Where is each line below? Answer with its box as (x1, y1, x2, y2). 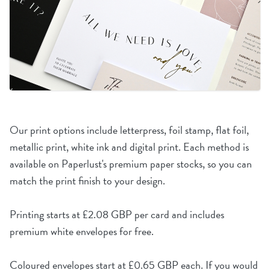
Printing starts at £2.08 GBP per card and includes (10, 206, 224, 222)
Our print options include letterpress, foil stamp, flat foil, (10, 122, 249, 138)
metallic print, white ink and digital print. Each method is (10, 139, 249, 155)
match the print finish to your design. (10, 172, 165, 189)
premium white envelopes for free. (10, 223, 154, 239)
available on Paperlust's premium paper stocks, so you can (10, 155, 252, 172)
